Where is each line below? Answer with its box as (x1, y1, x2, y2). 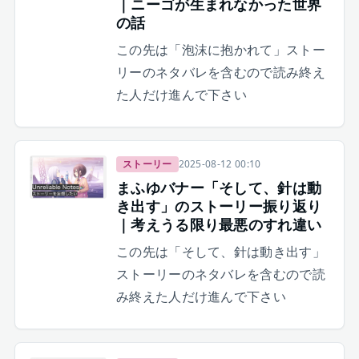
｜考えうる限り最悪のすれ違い (115, 215, 322, 235)
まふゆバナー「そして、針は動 (115, 178, 322, 198)
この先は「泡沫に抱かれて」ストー (115, 41, 326, 59)
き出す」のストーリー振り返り (115, 196, 322, 216)
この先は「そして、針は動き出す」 (115, 243, 326, 261)
